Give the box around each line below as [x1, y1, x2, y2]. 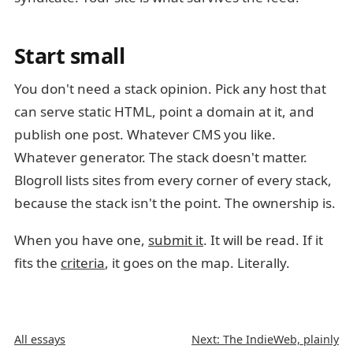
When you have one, [14, 231, 148, 249]
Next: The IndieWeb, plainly [191, 332, 339, 347]
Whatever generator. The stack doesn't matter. [14, 148, 307, 166]
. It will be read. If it [203, 231, 323, 249]
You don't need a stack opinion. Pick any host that [14, 80, 326, 98]
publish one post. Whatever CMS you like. [14, 125, 276, 143]
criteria [61, 254, 105, 272]
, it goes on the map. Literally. [105, 254, 290, 272]
